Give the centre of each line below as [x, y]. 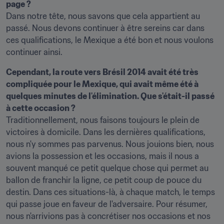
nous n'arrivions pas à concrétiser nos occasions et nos [108, 216]
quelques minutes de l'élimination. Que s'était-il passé [110, 96]
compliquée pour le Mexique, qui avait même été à [102, 84]
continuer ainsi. [34, 52]
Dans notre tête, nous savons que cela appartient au [103, 16]
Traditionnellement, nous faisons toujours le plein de [103, 120]
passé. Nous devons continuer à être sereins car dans [105, 28]
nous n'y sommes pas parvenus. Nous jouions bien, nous [110, 144]
